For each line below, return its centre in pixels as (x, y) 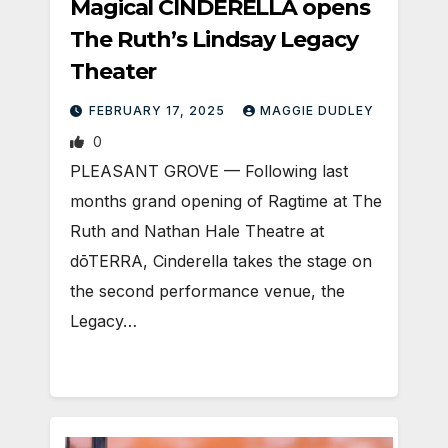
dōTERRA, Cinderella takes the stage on (221, 260)
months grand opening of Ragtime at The (226, 200)
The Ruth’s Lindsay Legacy (214, 39)
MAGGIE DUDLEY (317, 110)
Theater (113, 71)
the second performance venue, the (207, 290)
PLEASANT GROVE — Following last (209, 170)
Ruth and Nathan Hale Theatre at (197, 230)
